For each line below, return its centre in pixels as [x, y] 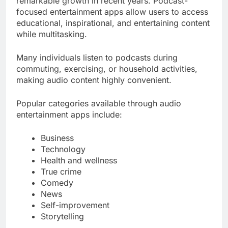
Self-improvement [75, 205]
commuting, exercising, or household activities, [107, 68]
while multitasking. [52, 34]
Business [57, 138]
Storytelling [62, 216]
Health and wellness [79, 160]
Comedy [57, 182]
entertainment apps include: [69, 114]
